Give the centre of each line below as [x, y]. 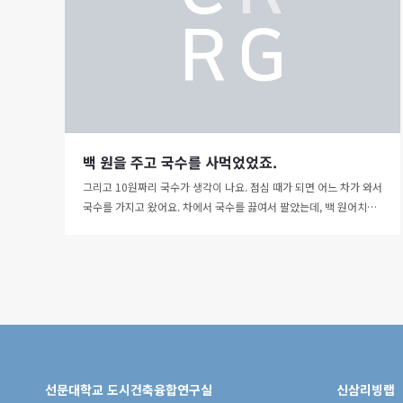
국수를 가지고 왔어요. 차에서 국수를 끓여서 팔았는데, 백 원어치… [230, 206]
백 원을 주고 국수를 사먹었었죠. [180, 161]
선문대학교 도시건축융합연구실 [129, 389]
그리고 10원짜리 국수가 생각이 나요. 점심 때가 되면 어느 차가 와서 [233, 186]
